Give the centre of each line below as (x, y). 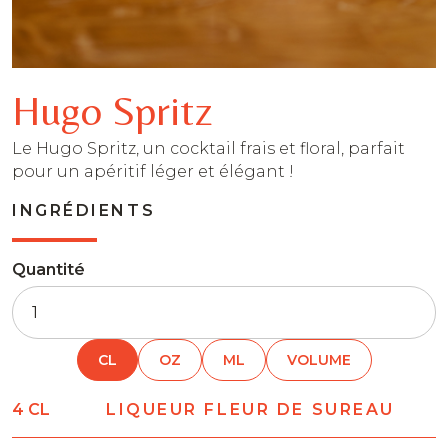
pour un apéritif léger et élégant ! (153, 172)
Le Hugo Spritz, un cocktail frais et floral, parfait (208, 149)
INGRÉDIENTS (84, 211)
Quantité (48, 270)
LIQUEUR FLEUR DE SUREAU (250, 409)
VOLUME (318, 360)
